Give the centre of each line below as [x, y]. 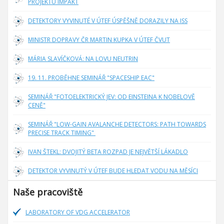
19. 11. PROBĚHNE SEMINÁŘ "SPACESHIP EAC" [91, 78]
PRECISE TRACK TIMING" [62, 133]
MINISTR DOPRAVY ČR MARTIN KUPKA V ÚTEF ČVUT [99, 40]
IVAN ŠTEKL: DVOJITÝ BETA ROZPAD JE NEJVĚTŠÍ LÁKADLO [108, 152]
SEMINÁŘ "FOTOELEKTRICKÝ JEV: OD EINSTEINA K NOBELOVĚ [111, 97]
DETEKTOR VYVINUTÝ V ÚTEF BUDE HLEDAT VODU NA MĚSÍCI [113, 171]
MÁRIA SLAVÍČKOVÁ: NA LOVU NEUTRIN [83, 59]
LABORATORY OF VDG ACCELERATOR [78, 212]
